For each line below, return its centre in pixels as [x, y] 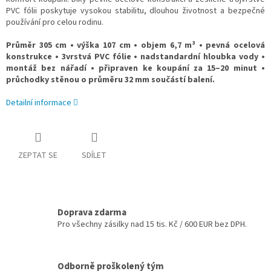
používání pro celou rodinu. [55, 23]
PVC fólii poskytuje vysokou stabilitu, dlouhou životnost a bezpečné [135, 11]
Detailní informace [39, 103]
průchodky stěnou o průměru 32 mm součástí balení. [110, 80]
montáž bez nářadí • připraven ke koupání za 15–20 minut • [135, 69]
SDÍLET [94, 156]
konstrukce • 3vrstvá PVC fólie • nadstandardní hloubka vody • [135, 57]
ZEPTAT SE [38, 156]
